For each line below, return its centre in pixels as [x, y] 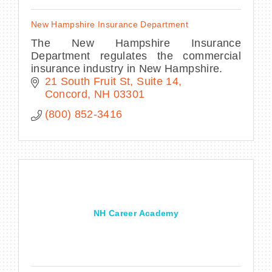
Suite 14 [158, 81]
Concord [66, 94]
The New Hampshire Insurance [136, 43]
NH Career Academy [136, 213]
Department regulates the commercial [136, 56]
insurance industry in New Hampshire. [127, 68]
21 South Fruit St [87, 81]
